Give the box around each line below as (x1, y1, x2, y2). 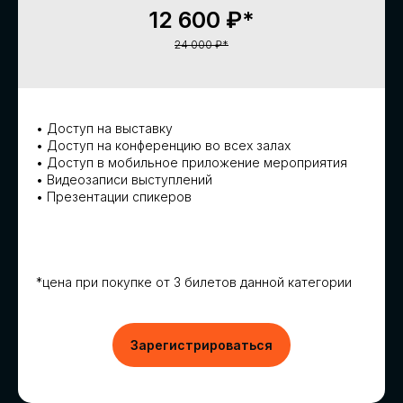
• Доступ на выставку (36, 120, 173, 136)
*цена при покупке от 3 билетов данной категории (36, 273, 352, 290)
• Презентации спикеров (36, 188, 192, 204)
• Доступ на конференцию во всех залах (36, 137, 291, 153)
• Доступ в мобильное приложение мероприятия (36, 154, 347, 170)
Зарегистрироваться (130, 336, 273, 353)
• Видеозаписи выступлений (36, 171, 212, 187)
